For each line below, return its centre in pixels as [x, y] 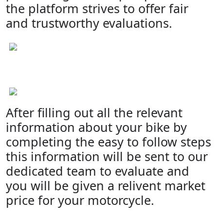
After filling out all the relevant [94, 112]
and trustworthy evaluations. [89, 23]
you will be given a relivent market [106, 185]
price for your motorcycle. [80, 200]
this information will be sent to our [107, 156]
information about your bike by [96, 127]
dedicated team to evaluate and [98, 171]
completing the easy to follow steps [109, 142]
